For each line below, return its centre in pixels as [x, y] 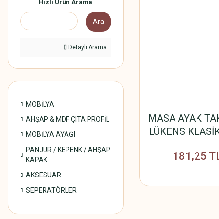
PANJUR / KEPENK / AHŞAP [68, 150]
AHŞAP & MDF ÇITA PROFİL [68, 119]
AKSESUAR [44, 175]
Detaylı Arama [87, 47]
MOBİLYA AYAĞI [51, 134]
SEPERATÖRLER [51, 190]
